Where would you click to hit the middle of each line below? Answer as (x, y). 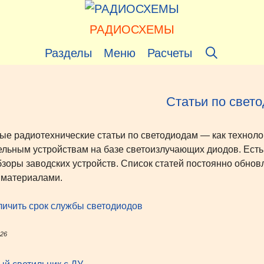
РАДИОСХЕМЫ (132, 29)
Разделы (69, 53)
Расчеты (170, 53)
